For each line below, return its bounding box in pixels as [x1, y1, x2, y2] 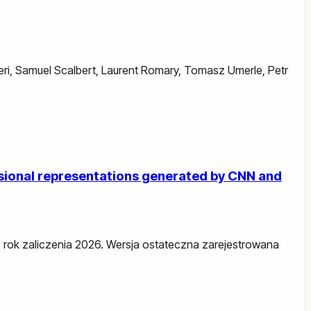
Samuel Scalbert [15, 62, 96, 77]
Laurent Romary [101, 62, 178, 77]
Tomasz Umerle [184, 62, 262, 77]
